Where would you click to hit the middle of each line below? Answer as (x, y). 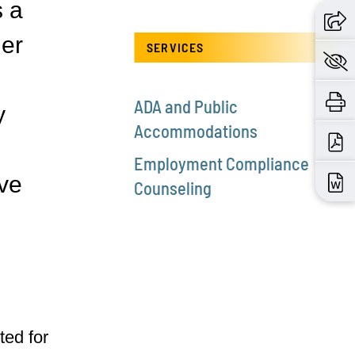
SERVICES (176, 47)
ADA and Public (186, 106)
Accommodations (196, 130)
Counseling (173, 187)
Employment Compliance (222, 163)
